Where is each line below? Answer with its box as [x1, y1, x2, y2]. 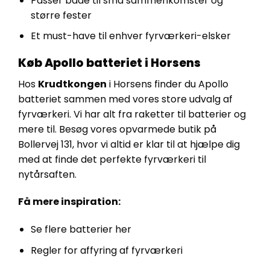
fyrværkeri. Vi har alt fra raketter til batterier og [18, 107, 246, 121]
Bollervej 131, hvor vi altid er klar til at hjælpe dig [18, 137, 240, 151]
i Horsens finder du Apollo [107, 77, 228, 91]
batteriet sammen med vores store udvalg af [18, 92, 233, 106]
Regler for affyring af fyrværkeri [30, 243, 183, 257]
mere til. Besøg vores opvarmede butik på [18, 122, 216, 136]
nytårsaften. [18, 167, 77, 181]
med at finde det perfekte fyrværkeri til [18, 152, 206, 166]
